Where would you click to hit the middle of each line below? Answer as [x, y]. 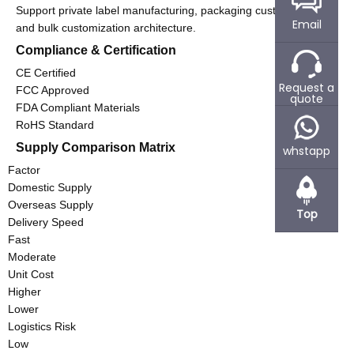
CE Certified [46, 73]
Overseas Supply [51, 205]
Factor [24, 170]
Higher [24, 292]
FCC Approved [53, 90]
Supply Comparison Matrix [96, 148]
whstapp [307, 151]
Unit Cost [31, 275]
